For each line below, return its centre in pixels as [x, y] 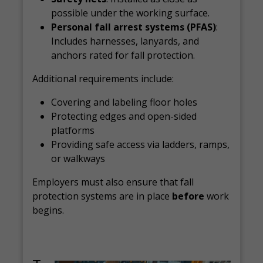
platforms [73, 130]
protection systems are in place [102, 196]
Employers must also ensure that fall [113, 182]
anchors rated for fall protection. [123, 55]
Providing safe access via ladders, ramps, [141, 144]
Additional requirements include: [103, 79]
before [188, 196]
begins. [48, 210]
